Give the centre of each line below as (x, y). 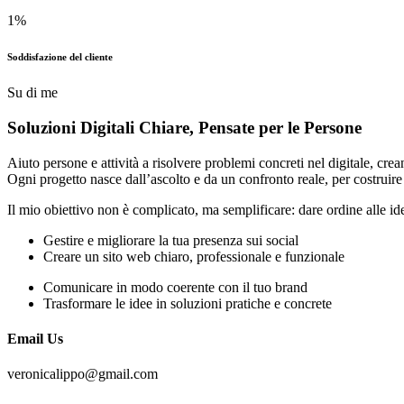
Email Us (35, 338)
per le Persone (308, 127)
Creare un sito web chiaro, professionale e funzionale (194, 256)
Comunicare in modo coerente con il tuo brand (175, 287)
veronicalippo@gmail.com (83, 374)
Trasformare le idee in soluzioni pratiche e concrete (188, 303)
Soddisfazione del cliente (60, 57)
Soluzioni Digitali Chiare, (103, 127)
